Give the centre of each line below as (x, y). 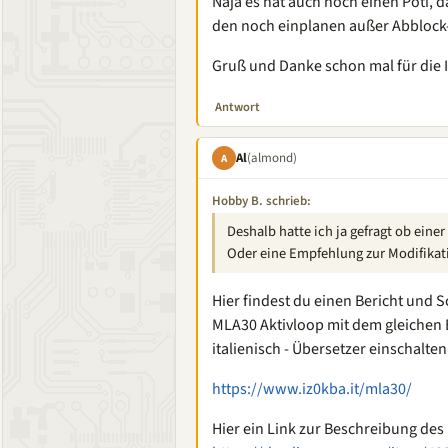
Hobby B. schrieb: (261, 201)
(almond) (272, 157)
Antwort (237, 107)
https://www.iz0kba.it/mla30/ (312, 389)
